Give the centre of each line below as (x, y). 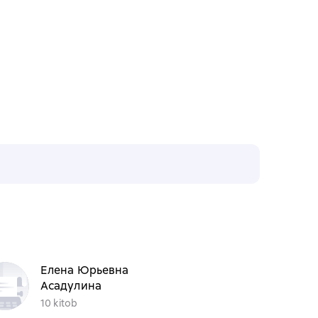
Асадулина (71, 285)
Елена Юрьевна (84, 270)
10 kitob (59, 303)
